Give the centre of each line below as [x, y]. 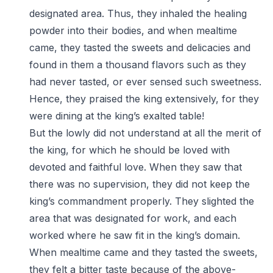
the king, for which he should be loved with [129, 150]
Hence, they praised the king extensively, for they [144, 99]
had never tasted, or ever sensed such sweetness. [145, 82]
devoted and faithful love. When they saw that [136, 167]
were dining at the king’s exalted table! [117, 116]
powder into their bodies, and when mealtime [133, 30]
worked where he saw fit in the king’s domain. [135, 235]
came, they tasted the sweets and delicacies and [140, 48]
